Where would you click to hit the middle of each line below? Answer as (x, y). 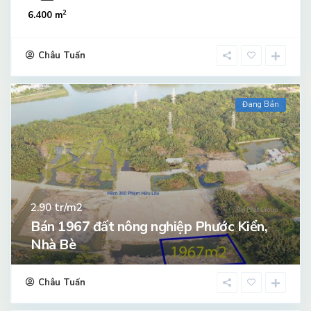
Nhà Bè (53, 244)
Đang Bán (261, 104)
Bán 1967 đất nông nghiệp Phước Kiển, (149, 226)
